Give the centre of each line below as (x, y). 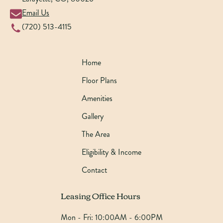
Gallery (93, 116)
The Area (96, 134)
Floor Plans (99, 80)
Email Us (36, 12)
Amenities (97, 98)
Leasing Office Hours (100, 195)
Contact (94, 170)
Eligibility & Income (111, 152)
